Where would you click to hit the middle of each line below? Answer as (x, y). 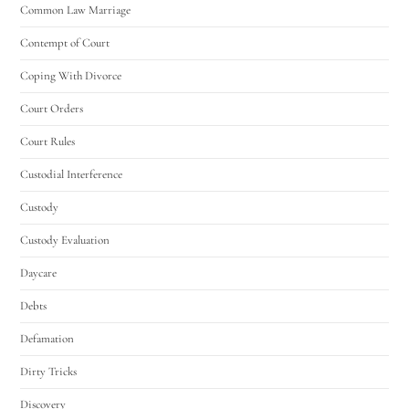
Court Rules (48, 141)
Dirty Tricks (49, 371)
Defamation (47, 338)
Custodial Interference (72, 174)
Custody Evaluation (65, 240)
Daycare (39, 273)
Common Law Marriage (76, 10)
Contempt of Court (65, 42)
